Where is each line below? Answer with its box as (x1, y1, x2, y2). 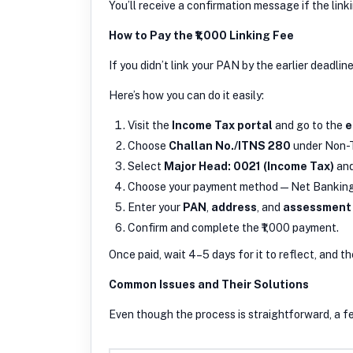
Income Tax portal (172, 118, 273, 132)
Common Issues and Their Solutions (109, 277, 309, 291)
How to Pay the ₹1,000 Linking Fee (109, 28, 294, 42)
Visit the (128, 118, 172, 132)
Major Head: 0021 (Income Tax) (164, 159, 334, 173)
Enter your (128, 200, 183, 214)
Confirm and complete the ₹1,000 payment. (128, 221, 339, 234)
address (211, 200, 257, 214)
